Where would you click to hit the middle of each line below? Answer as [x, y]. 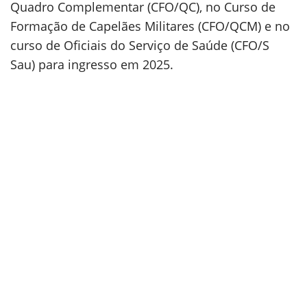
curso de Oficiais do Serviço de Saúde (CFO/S [140, 45]
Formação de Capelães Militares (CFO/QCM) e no [150, 26]
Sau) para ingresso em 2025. [92, 64]
